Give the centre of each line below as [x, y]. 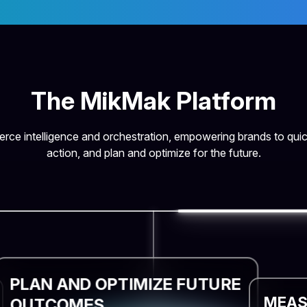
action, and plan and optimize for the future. [153, 153]
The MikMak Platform [153, 101]
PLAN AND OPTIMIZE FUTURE [125, 284]
